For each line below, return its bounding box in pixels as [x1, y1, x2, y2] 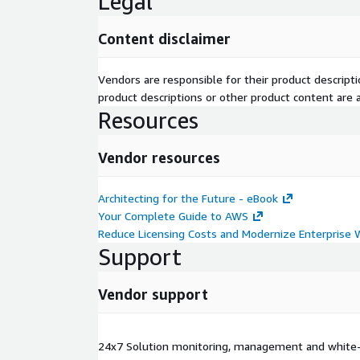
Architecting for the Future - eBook [98, 191, 278, 205]
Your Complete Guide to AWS [98, 209, 248, 223]
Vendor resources [98, 149, 220, 166]
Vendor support [98, 285, 208, 303]
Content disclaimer [98, 30, 231, 47]
